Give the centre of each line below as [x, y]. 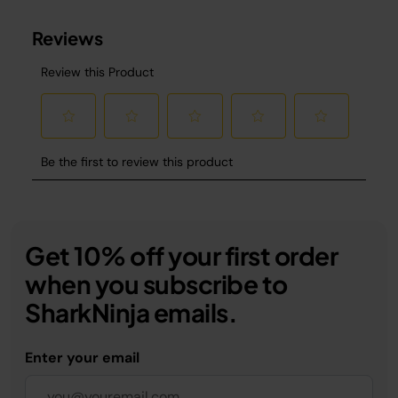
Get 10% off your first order [181, 255]
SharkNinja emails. [131, 312]
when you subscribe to [156, 283]
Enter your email [82, 357]
